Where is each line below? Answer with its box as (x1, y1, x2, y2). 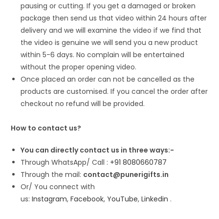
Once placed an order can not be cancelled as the (21, 74, 195, 84)
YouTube (107, 194, 138, 204)
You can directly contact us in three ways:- (21, 145, 175, 155)
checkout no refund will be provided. (21, 99, 145, 109)
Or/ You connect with (21, 182, 95, 192)
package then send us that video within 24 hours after (21, 13, 207, 23)
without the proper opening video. (21, 62, 137, 72)
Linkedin (141, 194, 169, 204)
